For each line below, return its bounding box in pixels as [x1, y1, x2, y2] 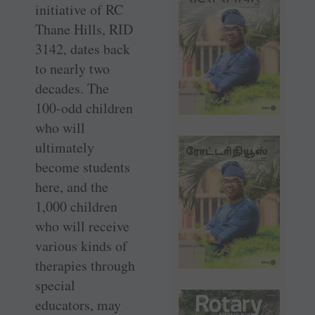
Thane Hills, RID [35, 20, 133, 39]
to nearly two [35, 59, 110, 79]
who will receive [35, 217, 129, 236]
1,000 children [35, 197, 117, 217]
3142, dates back [35, 39, 130, 59]
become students [35, 157, 130, 177]
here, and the [35, 177, 108, 197]
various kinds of [35, 236, 127, 256]
